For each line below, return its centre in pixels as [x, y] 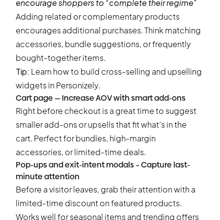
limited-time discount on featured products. [99, 203]
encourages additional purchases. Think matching [108, 30]
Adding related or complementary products [98, 16]
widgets [31, 85]
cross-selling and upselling [151, 71]
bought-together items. [61, 58]
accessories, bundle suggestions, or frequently [103, 44]
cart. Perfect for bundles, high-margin [86, 138]
